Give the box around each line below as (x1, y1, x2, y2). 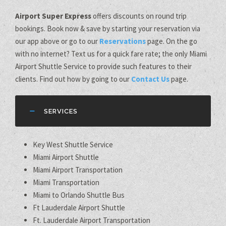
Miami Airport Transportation (33, 165, 123, 175)
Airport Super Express (15, 11, 91, 21)
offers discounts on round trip (91, 11, 187, 21)
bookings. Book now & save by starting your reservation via (15, 24, 200, 34)
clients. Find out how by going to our (15, 74, 131, 84)
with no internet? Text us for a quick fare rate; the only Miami (15, 49, 207, 59)
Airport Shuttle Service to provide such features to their (15, 62, 192, 72)
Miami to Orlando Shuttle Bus (33, 190, 125, 200)
